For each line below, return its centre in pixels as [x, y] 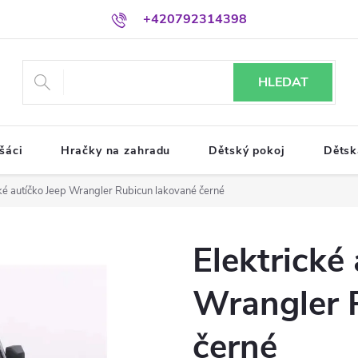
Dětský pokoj [247, 151]
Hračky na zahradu [116, 151]
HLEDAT [283, 82]
